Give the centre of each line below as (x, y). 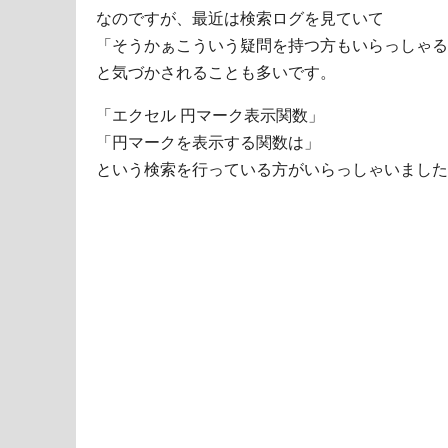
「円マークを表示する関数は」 (208, 143)
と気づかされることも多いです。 (216, 73)
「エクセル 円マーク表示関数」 (210, 116)
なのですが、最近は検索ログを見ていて (240, 19)
